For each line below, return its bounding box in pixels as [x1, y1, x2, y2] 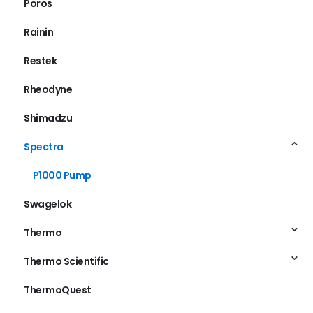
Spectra [24, 139, 64, 154]
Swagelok [24, 196, 71, 211]
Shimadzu [24, 110, 72, 125]
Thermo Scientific [24, 254, 109, 268]
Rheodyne [24, 82, 72, 96]
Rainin [24, 24, 53, 39]
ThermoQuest [24, 282, 92, 297]
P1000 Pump [32, 168, 92, 182]
